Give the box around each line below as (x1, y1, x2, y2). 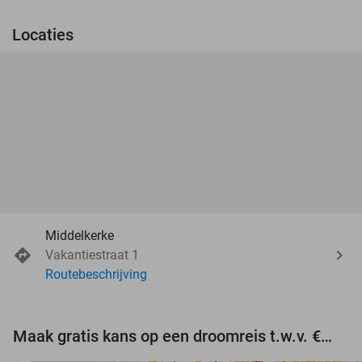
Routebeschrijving (45, 266, 147, 282)
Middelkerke (45, 227, 114, 243)
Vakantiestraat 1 (45, 246, 139, 263)
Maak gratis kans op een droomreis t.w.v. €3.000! (321, 326, 332, 346)
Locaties (12, 24, 74, 44)
